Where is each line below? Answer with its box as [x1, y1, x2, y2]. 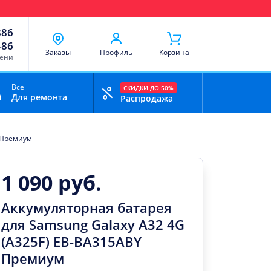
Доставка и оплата [14, 3, 83, 14]
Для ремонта [11, 91, 67, 103]
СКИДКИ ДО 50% [123, 83, 174, 92]
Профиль [99, 47, 132, 57]
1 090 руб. [1, 169, 102, 197]
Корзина [158, 47, 189, 57]
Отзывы [128, 3, 158, 14]
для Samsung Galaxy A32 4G [1, 215, 184, 233]
